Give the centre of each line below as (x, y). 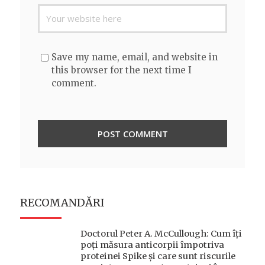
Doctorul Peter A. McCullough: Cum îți (161, 233)
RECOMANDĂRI (62, 202)
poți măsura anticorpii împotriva (152, 245)
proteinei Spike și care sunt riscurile (158, 256)
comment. (74, 83)
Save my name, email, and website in (135, 57)
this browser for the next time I (122, 70)
